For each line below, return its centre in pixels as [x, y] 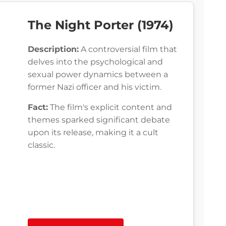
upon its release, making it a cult [93, 133]
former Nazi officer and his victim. [95, 87]
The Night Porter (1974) [101, 25]
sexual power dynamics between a [98, 75]
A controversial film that [128, 49]
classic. [41, 145]
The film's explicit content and [110, 107]
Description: [53, 49]
